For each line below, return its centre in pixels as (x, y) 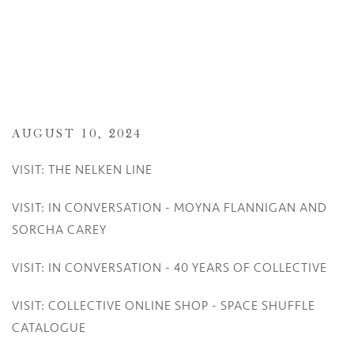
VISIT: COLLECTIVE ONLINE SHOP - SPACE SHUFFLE (164, 306)
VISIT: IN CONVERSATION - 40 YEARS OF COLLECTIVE (169, 268)
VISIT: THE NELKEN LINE (82, 170)
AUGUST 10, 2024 (77, 135)
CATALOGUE (49, 328)
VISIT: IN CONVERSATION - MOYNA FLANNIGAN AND (169, 208)
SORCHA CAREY (59, 230)
